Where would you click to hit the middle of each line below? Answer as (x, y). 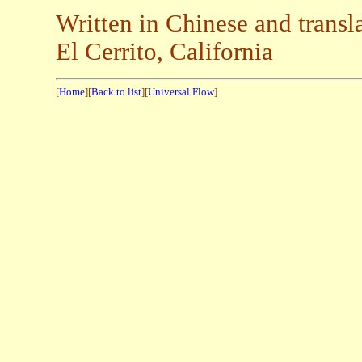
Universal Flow (181, 92)
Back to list (116, 92)
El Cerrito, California (164, 52)
